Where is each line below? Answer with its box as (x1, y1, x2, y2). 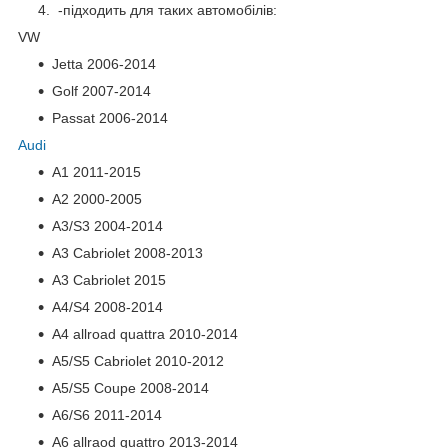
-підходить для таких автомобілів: (54, 2, 277, 19)
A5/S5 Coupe (52, 380, 140, 397)
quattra (120, 326, 165, 343)
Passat (52, 110, 99, 127)
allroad (73, 326, 116, 343)
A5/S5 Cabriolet (52, 353, 155, 370)
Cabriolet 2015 (69, 272, 166, 289)
